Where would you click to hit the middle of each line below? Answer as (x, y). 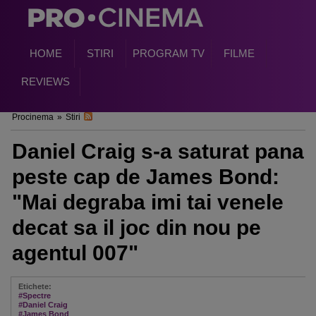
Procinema (33, 117)
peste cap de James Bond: (146, 177)
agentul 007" (75, 253)
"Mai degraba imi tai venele (148, 202)
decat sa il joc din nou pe (136, 227)
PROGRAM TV (169, 53)
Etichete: (35, 286)
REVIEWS (45, 81)
